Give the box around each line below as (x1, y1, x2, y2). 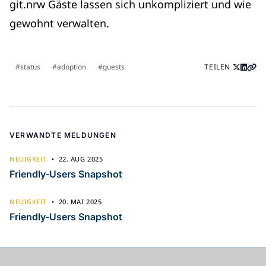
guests (103, 61, 125, 72)
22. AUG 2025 (58, 154, 103, 163)
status (20, 61, 40, 72)
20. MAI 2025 (58, 197, 102, 206)
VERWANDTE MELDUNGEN (9, 130, 116, 140)
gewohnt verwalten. (9, 15, 109, 30)
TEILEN (204, 61, 230, 72)
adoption (57, 61, 86, 72)
